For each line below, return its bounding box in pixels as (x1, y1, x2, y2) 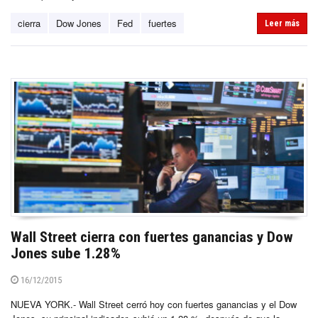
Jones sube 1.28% (11, 245, 121, 263)
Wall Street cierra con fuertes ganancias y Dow (11, 229, 293, 246)
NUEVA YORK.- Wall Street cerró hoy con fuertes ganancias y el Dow (11, 297, 297, 312)
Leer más (265, 18, 300, 28)
